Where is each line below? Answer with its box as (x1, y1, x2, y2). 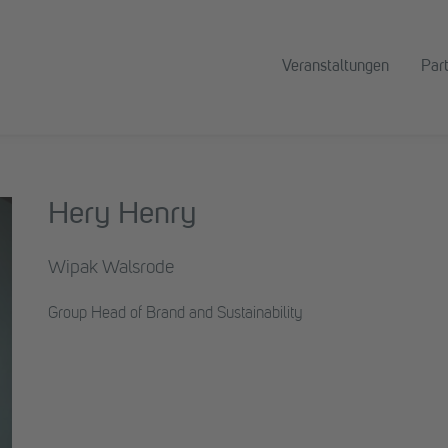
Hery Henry (48, 200, 197, 231)
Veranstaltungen (282, 59, 389, 75)
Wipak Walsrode (48, 258, 174, 278)
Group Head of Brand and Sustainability (48, 306, 303, 322)
